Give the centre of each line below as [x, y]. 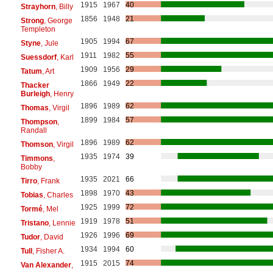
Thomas [34, 108]
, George [58, 20]
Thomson [37, 144]
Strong [32, 20]
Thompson [39, 122]
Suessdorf [38, 57]
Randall [34, 130]
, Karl [65, 57]
